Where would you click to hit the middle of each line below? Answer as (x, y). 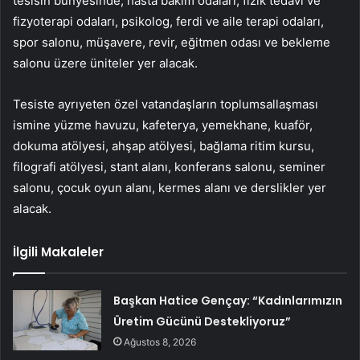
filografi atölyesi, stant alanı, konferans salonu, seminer (169, 167)
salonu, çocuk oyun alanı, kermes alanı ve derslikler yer (170, 188)
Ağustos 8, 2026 (160, 342)
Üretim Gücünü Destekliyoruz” (202, 322)
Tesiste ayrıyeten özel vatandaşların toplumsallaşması (166, 104)
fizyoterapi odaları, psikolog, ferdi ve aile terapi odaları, (168, 22)
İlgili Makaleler (58, 252)
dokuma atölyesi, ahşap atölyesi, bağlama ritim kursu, (164, 146)
